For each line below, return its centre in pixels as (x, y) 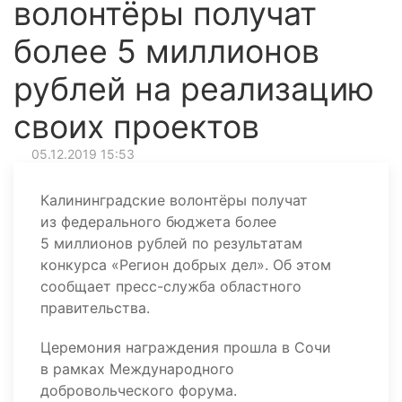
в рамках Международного (137, 369)
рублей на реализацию (194, 89)
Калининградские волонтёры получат (174, 200)
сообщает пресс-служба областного (171, 286)
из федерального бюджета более (158, 222)
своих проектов (136, 127)
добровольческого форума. (139, 390)
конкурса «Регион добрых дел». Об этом (186, 265)
